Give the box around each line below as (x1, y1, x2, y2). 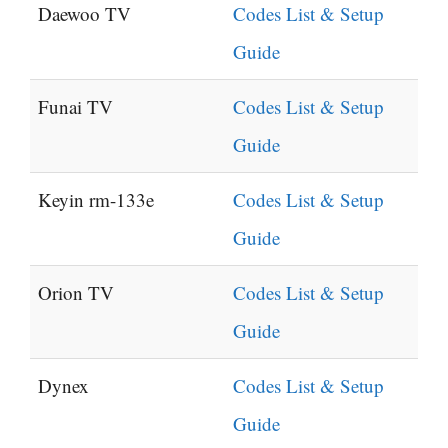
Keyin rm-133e (38, 187, 154, 213)
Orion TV (38, 280, 114, 306)
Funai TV (38, 94, 113, 120)
